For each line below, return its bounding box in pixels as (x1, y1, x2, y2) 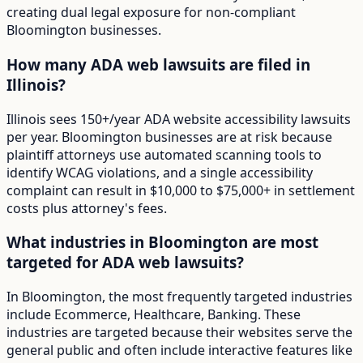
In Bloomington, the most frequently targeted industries (6, 288, 352, 306)
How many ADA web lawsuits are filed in (6, 53, 310, 75)
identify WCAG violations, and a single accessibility (6, 163, 313, 181)
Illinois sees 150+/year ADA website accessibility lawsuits (6, 109, 351, 128)
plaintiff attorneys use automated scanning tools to (6, 145, 322, 164)
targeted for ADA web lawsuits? (6, 252, 244, 273)
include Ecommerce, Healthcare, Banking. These (6, 305, 301, 324)
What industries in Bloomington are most (6, 232, 318, 253)
